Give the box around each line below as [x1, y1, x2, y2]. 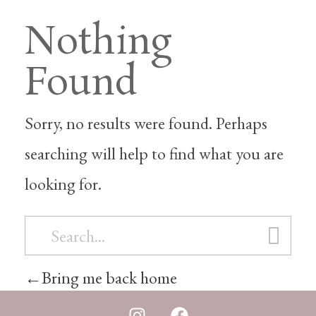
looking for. [25, 173, 102, 195]
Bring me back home [42, 267, 177, 288]
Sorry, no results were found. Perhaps [25, 112, 267, 134]
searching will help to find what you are [25, 142, 284, 164]
